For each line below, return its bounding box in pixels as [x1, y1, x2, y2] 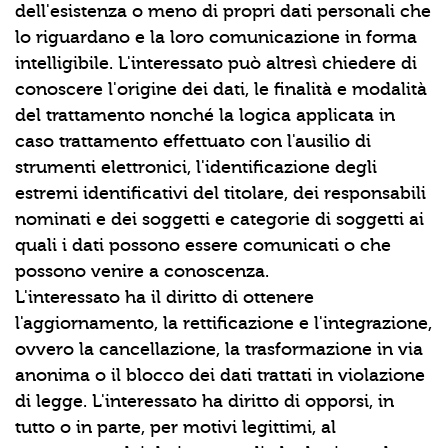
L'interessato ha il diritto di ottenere [15, 287, 314, 308]
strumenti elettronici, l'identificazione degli [15, 157, 377, 178]
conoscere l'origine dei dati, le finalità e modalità [15, 79, 427, 100]
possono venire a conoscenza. [15, 261, 269, 282]
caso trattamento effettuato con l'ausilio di [15, 131, 371, 152]
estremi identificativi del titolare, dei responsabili [15, 183, 426, 204]
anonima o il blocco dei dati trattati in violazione [15, 365, 425, 386]
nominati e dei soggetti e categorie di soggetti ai [15, 209, 424, 230]
